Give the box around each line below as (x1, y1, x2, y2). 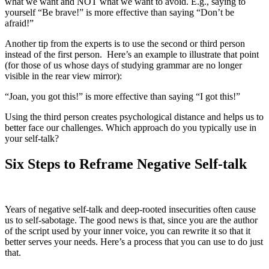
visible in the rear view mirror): (5, 70, 122, 81)
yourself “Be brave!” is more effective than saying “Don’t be (5, 7, 234, 17)
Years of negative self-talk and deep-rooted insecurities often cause (5, 204, 256, 215)
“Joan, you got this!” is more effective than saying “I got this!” (5, 91, 240, 101)
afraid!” (5, 17, 34, 28)
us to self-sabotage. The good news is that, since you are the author (5, 215, 258, 226)
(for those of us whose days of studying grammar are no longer (5, 59, 242, 70)
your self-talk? (5, 133, 59, 144)
